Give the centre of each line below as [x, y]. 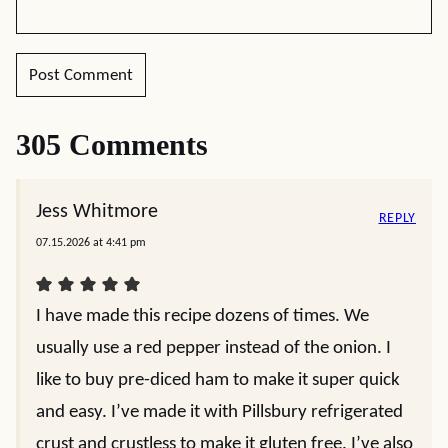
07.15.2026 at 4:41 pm [91, 243]
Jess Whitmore [97, 212]
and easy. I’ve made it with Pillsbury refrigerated [219, 412]
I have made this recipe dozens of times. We [202, 316]
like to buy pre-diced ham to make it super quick [218, 380]
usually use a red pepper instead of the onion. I [213, 348]
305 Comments [112, 144]
